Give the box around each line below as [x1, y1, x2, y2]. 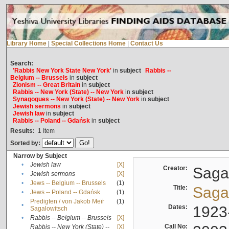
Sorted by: [10, 140, 42, 147]
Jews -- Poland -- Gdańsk [30, 189, 100, 196]
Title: [173, 184, 191, 192]
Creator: [163, 165, 191, 172]
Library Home [6, 40, 47, 48]
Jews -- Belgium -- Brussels [30, 179, 106, 187]
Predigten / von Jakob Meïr [30, 198, 104, 205]
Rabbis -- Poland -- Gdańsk [12, 117, 90, 125]
